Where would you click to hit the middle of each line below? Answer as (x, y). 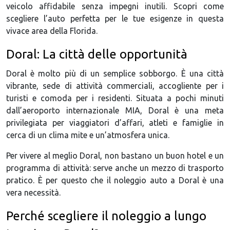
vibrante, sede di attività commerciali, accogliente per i (115, 86)
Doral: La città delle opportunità (97, 54)
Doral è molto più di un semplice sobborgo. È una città (115, 74)
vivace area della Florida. (52, 31)
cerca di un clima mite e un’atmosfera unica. (88, 135)
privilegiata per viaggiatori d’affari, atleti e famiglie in (115, 123)
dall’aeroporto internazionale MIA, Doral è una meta (115, 111)
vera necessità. (33, 193)
